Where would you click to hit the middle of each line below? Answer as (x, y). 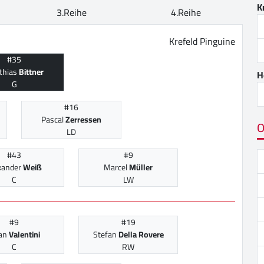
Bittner (31, 72)
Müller (141, 168)
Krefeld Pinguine (202, 42)
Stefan (105, 235)
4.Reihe (186, 13)
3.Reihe (71, 13)
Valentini (24, 235)
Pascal (53, 120)
